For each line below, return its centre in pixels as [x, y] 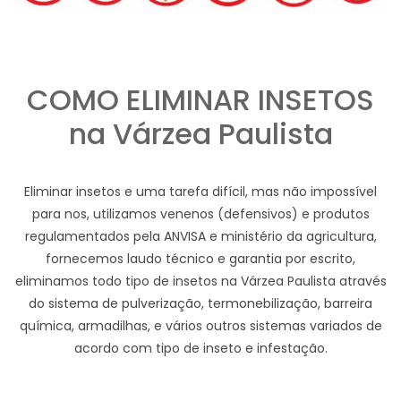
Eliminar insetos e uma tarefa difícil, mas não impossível [200, 192]
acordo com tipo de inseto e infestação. [200, 349]
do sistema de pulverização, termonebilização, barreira [200, 304]
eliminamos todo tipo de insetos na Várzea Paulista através [200, 282]
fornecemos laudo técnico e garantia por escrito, [200, 259]
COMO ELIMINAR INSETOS [200, 100]
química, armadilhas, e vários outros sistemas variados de [200, 326]
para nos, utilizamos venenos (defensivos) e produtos [200, 214]
